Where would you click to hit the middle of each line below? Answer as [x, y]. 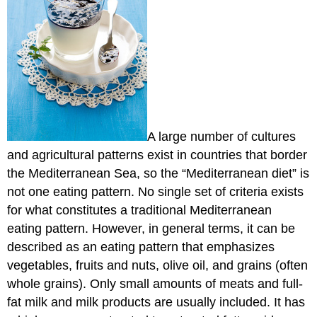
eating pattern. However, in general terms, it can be [151, 229]
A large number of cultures [222, 137]
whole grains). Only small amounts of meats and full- [155, 284]
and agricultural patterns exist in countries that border [157, 155]
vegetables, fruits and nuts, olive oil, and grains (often [158, 266]
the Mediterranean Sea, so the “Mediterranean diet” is [158, 174]
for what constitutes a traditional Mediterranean [140, 211]
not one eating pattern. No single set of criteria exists [156, 192]
